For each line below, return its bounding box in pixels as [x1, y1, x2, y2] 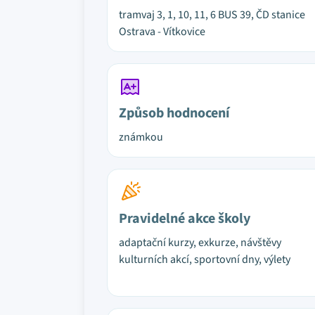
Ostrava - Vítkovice [119, 24, 205, 39]
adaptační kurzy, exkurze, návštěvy [119, 235, 281, 250]
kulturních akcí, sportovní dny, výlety [119, 252, 290, 267]
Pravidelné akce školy [119, 209, 250, 229]
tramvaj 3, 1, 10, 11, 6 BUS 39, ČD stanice [119, 7, 305, 22]
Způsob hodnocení [119, 103, 230, 123]
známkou [119, 129, 163, 145]
